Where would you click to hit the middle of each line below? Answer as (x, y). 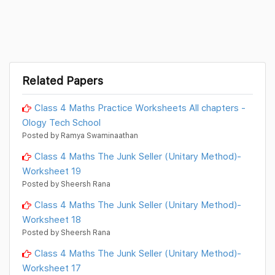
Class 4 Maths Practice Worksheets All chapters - (140, 107)
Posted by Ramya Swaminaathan (80, 136)
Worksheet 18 (52, 219)
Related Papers (63, 81)
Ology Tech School (61, 122)
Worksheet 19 (52, 171)
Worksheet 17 (52, 268)
